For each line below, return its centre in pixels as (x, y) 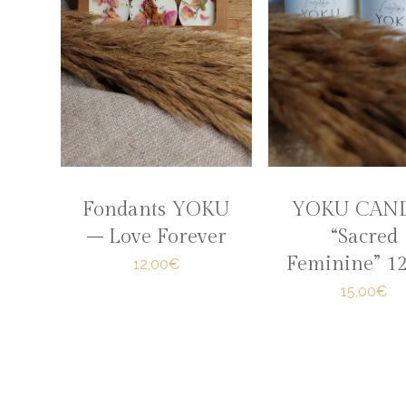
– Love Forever (156, 236)
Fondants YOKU (157, 209)
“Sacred (364, 236)
